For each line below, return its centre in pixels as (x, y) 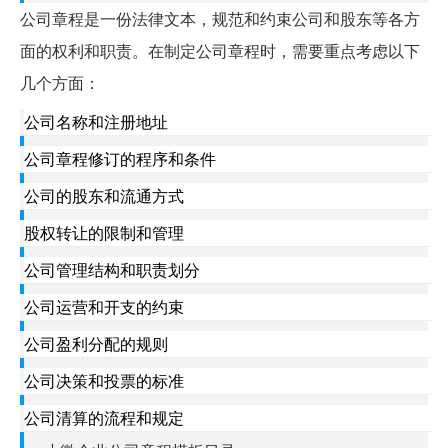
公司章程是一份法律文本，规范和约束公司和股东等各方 (220, 18)
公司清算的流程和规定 (104, 417)
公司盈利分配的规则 (96, 343)
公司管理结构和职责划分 (112, 269)
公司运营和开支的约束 (104, 306)
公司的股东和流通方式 (104, 195)
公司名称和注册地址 (96, 121)
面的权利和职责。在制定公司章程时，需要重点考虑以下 (220, 50)
